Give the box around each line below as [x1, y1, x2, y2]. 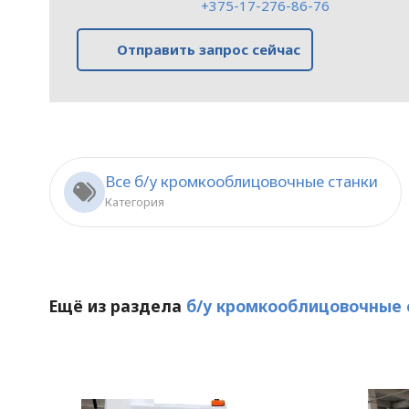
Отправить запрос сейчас [117, 39, 301, 58]
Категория [104, 194, 164, 211]
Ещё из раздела [48, 294, 186, 317]
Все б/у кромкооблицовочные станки [104, 171, 378, 193]
